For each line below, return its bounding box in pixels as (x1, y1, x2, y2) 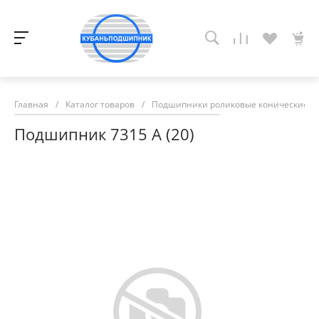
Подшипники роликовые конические (152, 98, 308, 110)
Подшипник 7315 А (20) (14, 123, 194, 145)
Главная (14, 98, 48, 110)
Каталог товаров (66, 98, 135, 110)
